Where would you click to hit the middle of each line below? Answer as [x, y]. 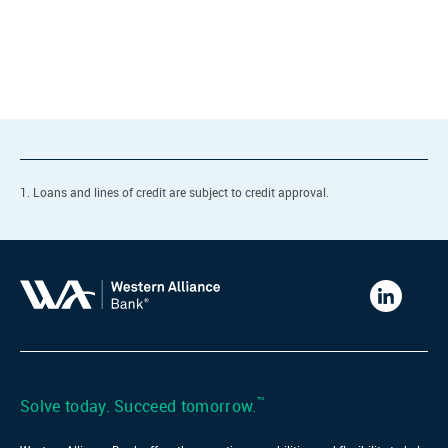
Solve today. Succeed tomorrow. [138, 406]
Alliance [412, 330]
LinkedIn [415, 378]
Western [413, 306]
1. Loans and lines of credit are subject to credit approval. [174, 192]
